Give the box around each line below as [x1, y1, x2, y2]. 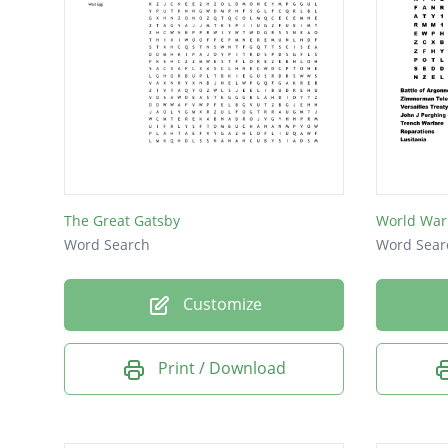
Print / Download [158, 357, 286, 380]
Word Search [64, 235, 150, 255]
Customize [178, 293, 262, 316]
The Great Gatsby [64, 211, 180, 231]
